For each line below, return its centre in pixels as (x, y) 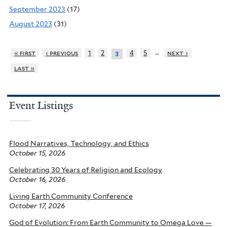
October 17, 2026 (37, 205)
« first (25, 53)
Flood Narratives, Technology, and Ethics (79, 143)
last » (24, 68)
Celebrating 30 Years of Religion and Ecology (86, 169)
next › (178, 53)
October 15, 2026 (37, 153)
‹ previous (62, 53)
